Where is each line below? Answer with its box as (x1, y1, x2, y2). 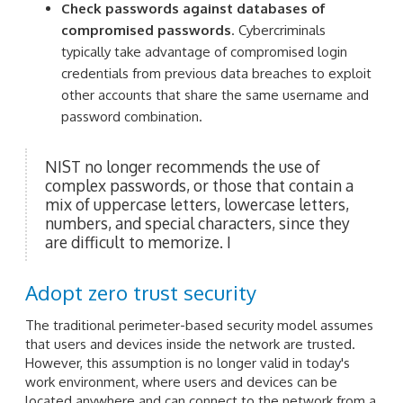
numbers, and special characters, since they (45, 212, 350, 233)
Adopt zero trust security (25, 279, 256, 305)
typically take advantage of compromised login (61, 43, 347, 61)
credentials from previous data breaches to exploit (61, 65, 372, 83)
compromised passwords (61, 22, 231, 40)
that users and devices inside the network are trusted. (25, 335, 355, 353)
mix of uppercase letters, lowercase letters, (45, 193, 349, 214)
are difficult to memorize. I (45, 231, 231, 252)
